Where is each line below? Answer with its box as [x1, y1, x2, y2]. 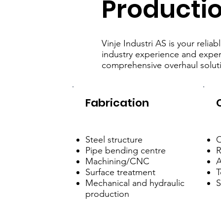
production [85, 188, 129, 200]
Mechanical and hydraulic [85, 178, 184, 189]
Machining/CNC [85, 156, 149, 167]
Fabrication [85, 95, 149, 110]
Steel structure [85, 134, 143, 146]
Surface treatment [85, 167, 155, 178]
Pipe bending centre [85, 145, 166, 156]
